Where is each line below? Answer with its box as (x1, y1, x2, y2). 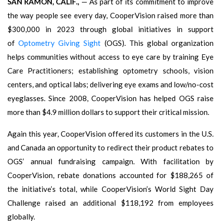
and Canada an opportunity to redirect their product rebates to (7, 143, 214, 152)
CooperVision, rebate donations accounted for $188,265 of (7, 170, 214, 180)
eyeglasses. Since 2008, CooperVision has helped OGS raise (7, 93, 214, 103)
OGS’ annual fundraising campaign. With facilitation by (7, 156, 214, 166)
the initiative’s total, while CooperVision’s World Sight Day (7, 184, 214, 193)
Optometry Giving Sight (18, 38, 101, 47)
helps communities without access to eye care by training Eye (7, 52, 214, 61)
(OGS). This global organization (101, 38, 214, 47)
